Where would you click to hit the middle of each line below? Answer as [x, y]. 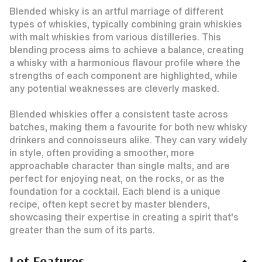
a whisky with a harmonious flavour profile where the [125, 63]
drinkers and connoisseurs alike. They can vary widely [128, 140]
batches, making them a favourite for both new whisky [128, 127]
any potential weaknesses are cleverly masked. [114, 88]
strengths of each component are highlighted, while [123, 75]
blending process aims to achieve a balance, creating [127, 50]
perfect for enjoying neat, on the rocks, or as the [117, 178]
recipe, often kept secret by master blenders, [110, 204]
